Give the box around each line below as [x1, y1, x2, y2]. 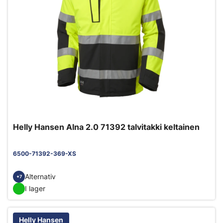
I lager [25, 184, 45, 193]
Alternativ [25, 172, 56, 181]
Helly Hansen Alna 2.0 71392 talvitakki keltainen [13, 121, 200, 132]
